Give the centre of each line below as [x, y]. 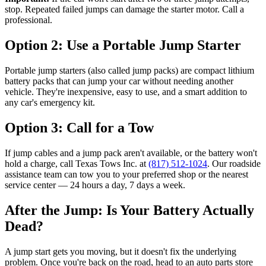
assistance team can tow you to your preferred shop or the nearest [126, 175]
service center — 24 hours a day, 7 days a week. [95, 185]
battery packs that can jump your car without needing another [119, 81]
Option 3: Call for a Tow [79, 128]
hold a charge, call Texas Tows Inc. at [77, 164]
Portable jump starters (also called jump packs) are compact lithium [129, 71]
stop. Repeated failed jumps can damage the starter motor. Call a [124, 9]
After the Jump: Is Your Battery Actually [129, 210]
